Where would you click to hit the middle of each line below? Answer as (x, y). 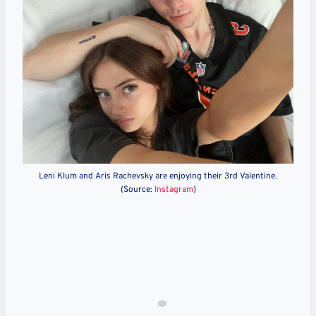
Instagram (174, 190)
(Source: (137, 190)
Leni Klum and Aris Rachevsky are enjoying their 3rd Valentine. (158, 177)
